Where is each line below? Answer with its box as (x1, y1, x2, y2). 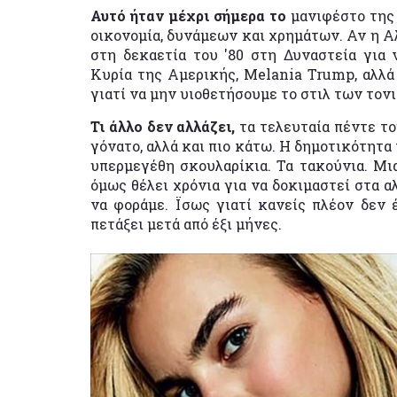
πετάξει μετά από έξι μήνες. (90, 214, 282, 233)
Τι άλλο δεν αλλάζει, (90, 117, 236, 136)
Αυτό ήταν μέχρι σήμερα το (90, 6, 291, 25)
